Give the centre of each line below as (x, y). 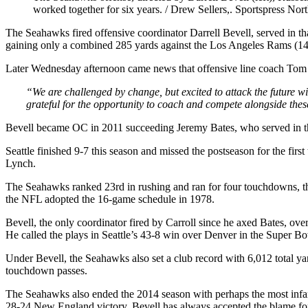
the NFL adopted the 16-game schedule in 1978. (110, 199)
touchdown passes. (46, 270)
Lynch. (21, 163)
